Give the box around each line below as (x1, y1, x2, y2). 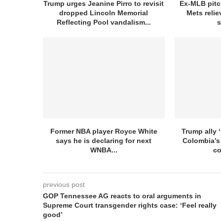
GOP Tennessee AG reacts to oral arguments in (43, 191, 201, 200)
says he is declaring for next (56, 136, 152, 145)
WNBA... (90, 146, 117, 154)
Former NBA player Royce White (50, 127, 157, 135)
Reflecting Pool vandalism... (56, 18, 151, 27)
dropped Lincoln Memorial (59, 9, 148, 17)
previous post (43, 180, 85, 188)
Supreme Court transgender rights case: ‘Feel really (43, 201, 217, 209)
